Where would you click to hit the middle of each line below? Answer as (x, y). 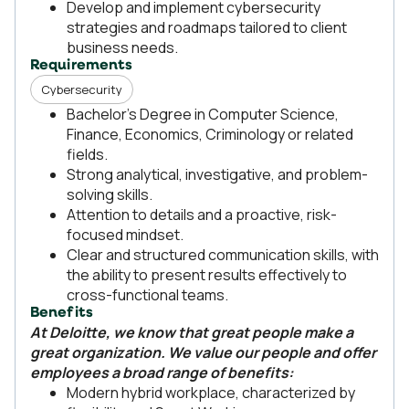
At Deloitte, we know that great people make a (192, 332)
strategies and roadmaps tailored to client (207, 27)
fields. (87, 154)
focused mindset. (125, 235)
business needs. (122, 47)
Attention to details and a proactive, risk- (202, 215)
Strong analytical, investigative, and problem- (217, 174)
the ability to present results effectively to (207, 275)
